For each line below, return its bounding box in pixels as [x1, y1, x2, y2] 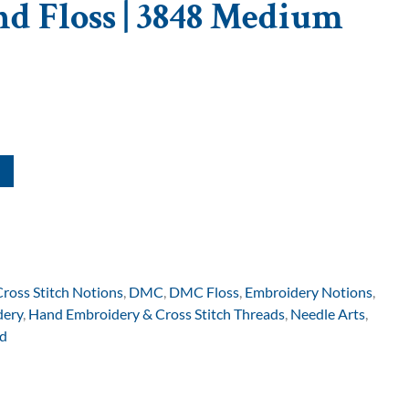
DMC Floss [169, 282, 239, 300]
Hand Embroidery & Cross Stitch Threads [28, 304, 285, 322]
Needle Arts [290, 304, 365, 322]
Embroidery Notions [245, 282, 372, 300]
